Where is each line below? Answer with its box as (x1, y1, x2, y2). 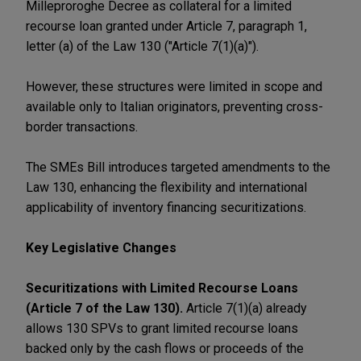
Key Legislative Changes (26, 239, 176, 255)
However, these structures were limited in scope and (26, 78, 322, 94)
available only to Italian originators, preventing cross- (26, 98, 323, 114)
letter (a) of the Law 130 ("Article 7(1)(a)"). (26, 38, 259, 54)
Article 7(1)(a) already (186, 300, 307, 316)
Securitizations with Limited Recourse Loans (26, 280, 298, 296)
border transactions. (26, 118, 138, 135)
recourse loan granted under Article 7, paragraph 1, (26, 18, 307, 34)
